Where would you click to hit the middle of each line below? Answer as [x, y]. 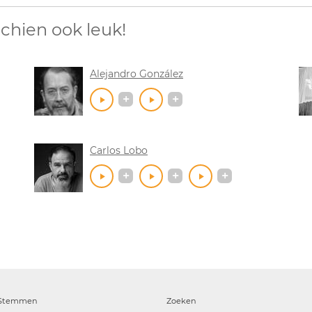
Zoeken [181, 301]
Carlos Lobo [119, 150]
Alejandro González [136, 73]
